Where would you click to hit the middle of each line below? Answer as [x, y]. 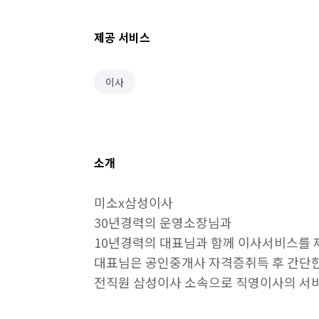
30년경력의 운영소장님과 [163, 222]
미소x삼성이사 [134, 202]
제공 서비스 [122, 37]
